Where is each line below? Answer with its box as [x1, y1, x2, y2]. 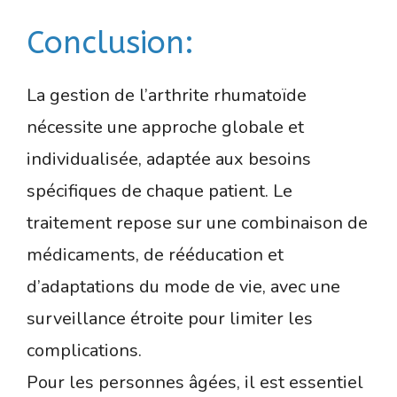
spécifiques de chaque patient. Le [27, 179, 292, 204]
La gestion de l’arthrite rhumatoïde [27, 83, 307, 108]
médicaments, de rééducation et [27, 243, 284, 268]
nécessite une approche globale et [27, 115, 304, 140]
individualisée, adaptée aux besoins [27, 147, 311, 172]
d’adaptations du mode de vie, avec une [27, 275, 340, 300]
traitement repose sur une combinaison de [27, 211, 368, 236]
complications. [27, 339, 142, 363]
